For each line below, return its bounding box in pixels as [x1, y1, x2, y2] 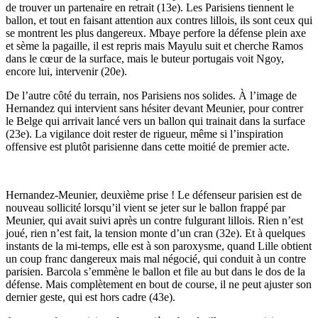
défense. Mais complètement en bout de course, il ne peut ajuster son [6, 278, 312, 290]
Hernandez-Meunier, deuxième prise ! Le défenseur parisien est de [6, 188, 302, 201]
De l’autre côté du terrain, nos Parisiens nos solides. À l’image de [6, 89, 297, 102]
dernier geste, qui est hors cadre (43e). [6, 290, 175, 303]
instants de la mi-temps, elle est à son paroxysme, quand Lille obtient [6, 239, 312, 252]
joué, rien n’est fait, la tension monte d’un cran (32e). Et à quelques [6, 226, 305, 239]
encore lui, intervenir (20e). [6, 65, 127, 77]
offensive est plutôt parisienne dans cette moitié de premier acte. [6, 140, 290, 153]
